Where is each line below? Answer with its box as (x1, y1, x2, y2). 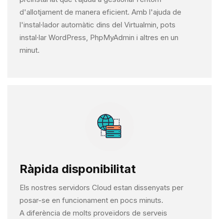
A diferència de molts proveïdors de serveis (20, 208, 167, 218)
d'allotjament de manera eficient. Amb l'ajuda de (20, 7, 181, 17)
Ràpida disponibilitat (20, 162, 136, 176)
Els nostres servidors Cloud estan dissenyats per (20, 183, 183, 193)
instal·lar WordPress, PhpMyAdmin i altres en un (20, 33, 178, 43)
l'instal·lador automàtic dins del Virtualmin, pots (20, 20, 175, 30)
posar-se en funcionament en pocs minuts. (20, 196, 163, 205)
